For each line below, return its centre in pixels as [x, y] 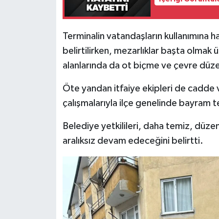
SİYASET [43, 53]
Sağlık [39, 28]
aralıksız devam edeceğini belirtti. [133, 141]
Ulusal [39, 103]
